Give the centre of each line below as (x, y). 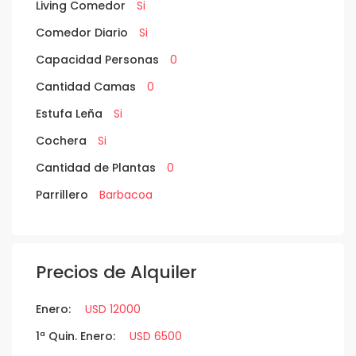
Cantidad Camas (86, 87)
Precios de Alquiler (116, 273)
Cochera (61, 141)
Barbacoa (124, 195)
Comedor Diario (82, 33)
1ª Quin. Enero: (75, 337)
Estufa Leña (69, 114)
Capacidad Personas (97, 60)
